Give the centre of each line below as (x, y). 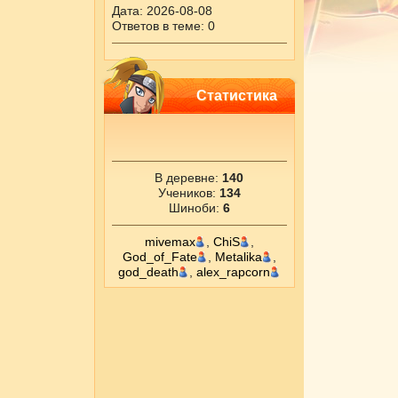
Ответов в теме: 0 (163, 26)
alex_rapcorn (233, 272)
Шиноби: (195, 208)
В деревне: (188, 178)
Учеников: (188, 193)
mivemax (170, 242)
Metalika (238, 257)
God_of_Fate (159, 257)
